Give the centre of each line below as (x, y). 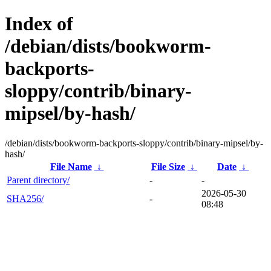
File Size (168, 166)
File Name (71, 166)
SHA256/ (25, 198)
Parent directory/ (38, 180)
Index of (39, 24)
